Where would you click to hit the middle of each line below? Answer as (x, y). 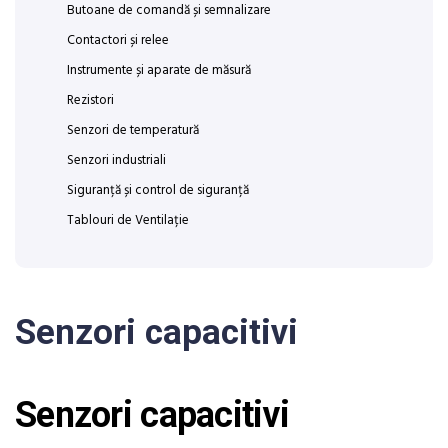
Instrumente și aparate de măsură (159, 70)
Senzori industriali (116, 160)
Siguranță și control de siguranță (158, 190)
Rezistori (90, 100)
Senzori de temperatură (133, 130)
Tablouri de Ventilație (128, 220)
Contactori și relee (118, 40)
